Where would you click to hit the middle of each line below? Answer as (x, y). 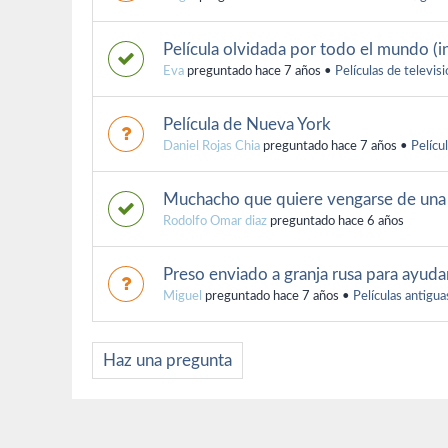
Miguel (182, 296)
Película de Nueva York (247, 124)
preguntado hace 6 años (335, 221)
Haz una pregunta (167, 360)
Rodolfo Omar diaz (215, 221)
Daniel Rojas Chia (211, 146)
